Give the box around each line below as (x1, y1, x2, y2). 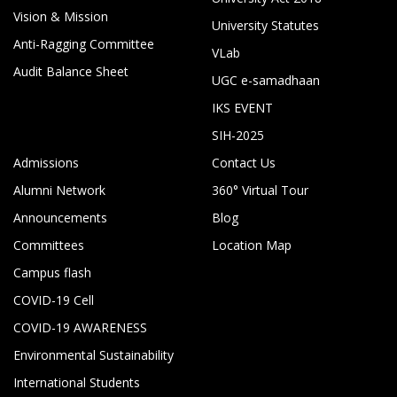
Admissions (13, 153, 79, 171)
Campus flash (13, 263, 91, 281)
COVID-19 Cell (13, 291, 94, 308)
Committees (13, 236, 84, 253)
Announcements (13, 208, 107, 226)
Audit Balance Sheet (13, 62, 128, 80)
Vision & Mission (13, 7, 108, 25)
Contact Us (212, 153, 276, 171)
